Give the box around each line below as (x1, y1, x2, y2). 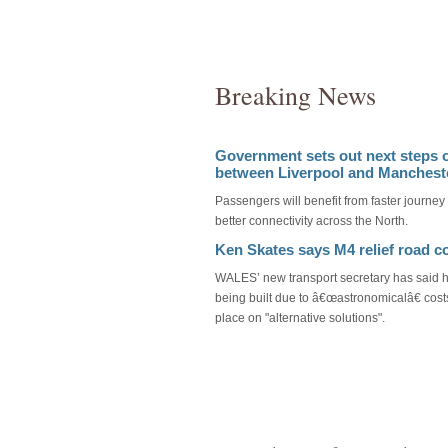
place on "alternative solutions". (214, 310, 385, 325)
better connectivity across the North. (214, 213, 408, 228)
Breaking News (214, 77, 376, 112)
